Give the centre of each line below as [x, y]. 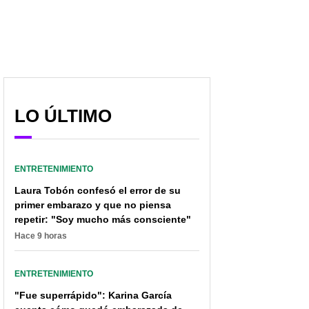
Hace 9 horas [41, 236]
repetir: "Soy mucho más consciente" [103, 220]
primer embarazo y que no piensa [93, 205]
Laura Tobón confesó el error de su [98, 191]
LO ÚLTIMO [63, 116]
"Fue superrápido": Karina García [93, 296]
